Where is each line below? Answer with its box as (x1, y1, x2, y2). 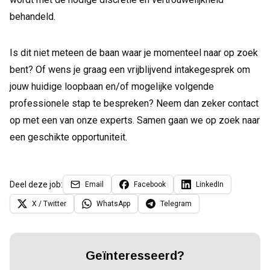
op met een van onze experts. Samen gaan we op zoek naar (10, 115, 260, 126)
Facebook (134, 180, 166, 189)
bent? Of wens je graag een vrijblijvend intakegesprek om (10, 64, 250, 75)
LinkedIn (196, 180, 224, 189)
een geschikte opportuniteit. (10, 131, 127, 143)
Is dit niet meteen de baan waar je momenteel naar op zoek (10, 47, 258, 58)
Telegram (160, 199, 192, 208)
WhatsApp (96, 199, 130, 208)
